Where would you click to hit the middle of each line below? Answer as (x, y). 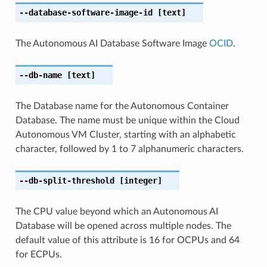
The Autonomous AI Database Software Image (112, 43)
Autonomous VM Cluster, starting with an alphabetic (125, 134)
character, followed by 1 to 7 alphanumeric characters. (129, 149)
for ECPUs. (38, 254)
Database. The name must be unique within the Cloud (127, 120)
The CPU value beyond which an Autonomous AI (117, 211)
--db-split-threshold (66, 180)
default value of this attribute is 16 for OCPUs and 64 (127, 240)
